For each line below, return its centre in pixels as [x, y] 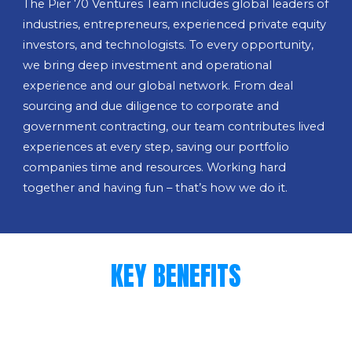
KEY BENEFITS [176, 276]
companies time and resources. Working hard [155, 167]
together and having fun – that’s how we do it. [156, 188]
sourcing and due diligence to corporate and [151, 106]
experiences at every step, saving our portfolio [156, 147]
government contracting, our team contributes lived [174, 126]
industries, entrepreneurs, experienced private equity [175, 24]
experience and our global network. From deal [158, 86]
